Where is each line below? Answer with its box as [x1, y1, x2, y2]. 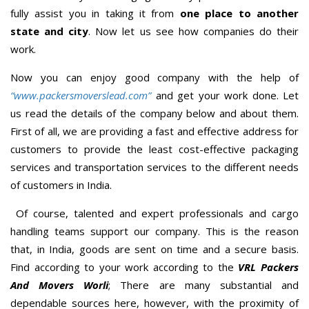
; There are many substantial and [108, 277, 299, 292]
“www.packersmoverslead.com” [10, 88, 151, 102]
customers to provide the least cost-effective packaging [10, 141, 299, 156]
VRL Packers [238, 259, 299, 274]
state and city [10, 23, 89, 38]
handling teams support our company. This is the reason [10, 223, 299, 238]
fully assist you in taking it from [10, 6, 180, 20]
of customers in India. [10, 177, 112, 192]
